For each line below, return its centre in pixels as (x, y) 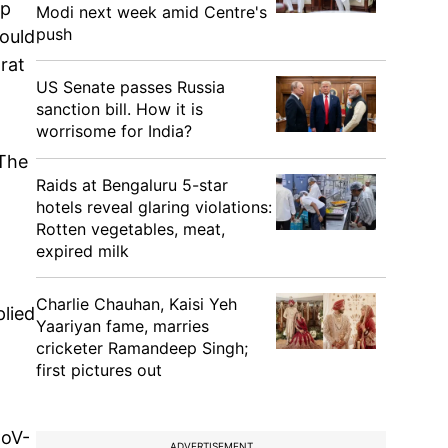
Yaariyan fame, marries (122, 326)
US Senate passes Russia (130, 87)
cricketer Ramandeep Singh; (142, 348)
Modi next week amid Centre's (151, 12)
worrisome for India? (114, 131)
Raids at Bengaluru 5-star (132, 185)
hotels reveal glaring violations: (154, 207)
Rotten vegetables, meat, (130, 229)
